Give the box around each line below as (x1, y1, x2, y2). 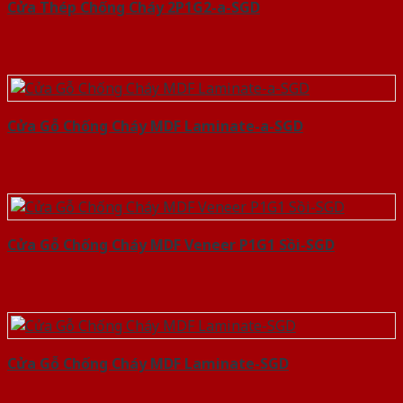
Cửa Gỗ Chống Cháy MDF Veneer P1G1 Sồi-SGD (7, 235, 335, 255)
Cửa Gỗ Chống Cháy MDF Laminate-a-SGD (7, 116, 303, 137)
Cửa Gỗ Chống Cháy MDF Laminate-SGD (7, 354, 289, 374)
